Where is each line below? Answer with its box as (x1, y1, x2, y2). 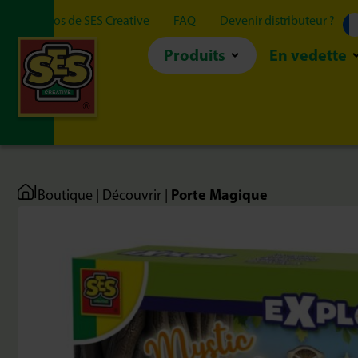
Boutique (38, 186, 93, 204)
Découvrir (102, 186, 161, 204)
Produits (163, 45, 225, 65)
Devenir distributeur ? (220, 13, 335, 28)
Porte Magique (171, 185, 268, 204)
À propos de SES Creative (18, 13, 149, 28)
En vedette (268, 45, 347, 65)
